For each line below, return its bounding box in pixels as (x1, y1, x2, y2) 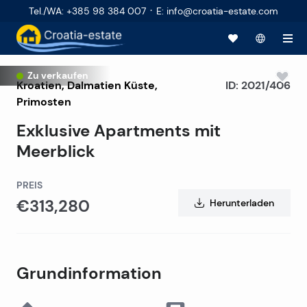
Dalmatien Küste (67, 78, 155, 92)
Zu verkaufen (27, 69, 88, 82)
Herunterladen (210, 196, 274, 209)
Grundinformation (16, 263, 162, 284)
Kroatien (16, 78, 62, 92)
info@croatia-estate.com (167, 4, 278, 17)
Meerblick (16, 141, 95, 162)
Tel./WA (29, 4, 62, 17)
